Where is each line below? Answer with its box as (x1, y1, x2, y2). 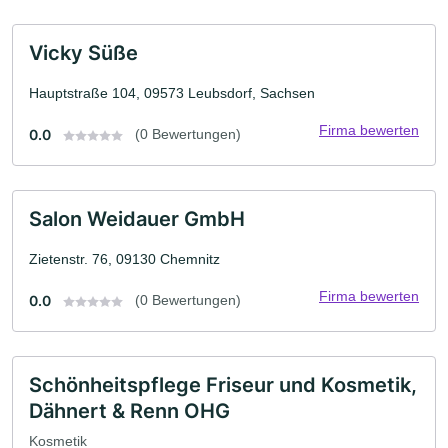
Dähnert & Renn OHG (29, 399, 230, 424)
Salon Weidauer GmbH (29, 207, 245, 232)
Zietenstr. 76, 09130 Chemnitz (29, 251, 220, 268)
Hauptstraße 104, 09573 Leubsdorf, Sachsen (29, 85, 315, 102)
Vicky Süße (29, 41, 138, 66)
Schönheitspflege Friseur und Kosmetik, (29, 373, 417, 398)
